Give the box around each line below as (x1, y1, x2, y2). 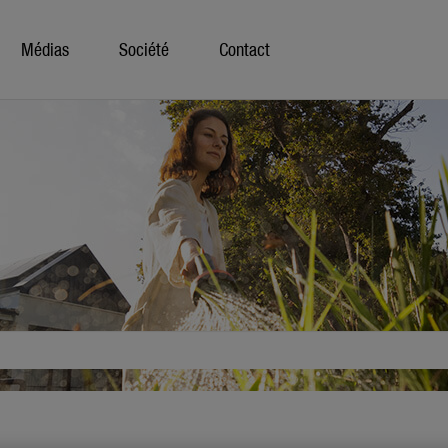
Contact (219, 36, 270, 61)
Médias (21, 36, 69, 61)
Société (119, 36, 169, 61)
